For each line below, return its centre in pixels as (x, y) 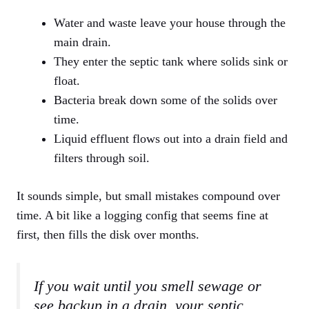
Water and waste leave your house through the (170, 23)
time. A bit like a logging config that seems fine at (142, 215)
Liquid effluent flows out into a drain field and (171, 139)
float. (67, 81)
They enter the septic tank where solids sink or (171, 61)
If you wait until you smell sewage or (148, 286)
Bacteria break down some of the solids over (166, 100)
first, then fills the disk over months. (108, 235)
